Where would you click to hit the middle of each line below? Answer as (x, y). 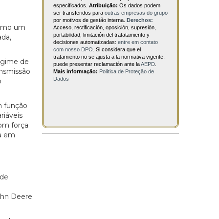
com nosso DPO (73, 50)
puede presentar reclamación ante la (97, 64)
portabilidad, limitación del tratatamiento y (101, 35)
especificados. (71, 6)
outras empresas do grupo (136, 13)
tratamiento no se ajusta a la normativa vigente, (109, 57)
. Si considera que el (117, 50)
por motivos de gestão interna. (90, 20)
